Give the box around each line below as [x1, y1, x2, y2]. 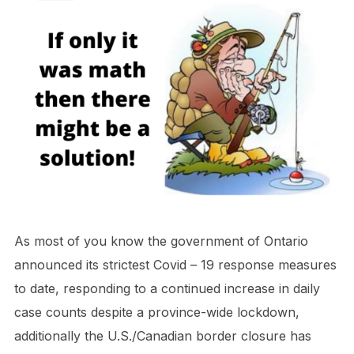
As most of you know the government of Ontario [13, 233, 308, 250]
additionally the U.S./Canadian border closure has [13, 328, 311, 345]
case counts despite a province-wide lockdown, [13, 304, 299, 321]
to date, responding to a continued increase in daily [13, 281, 320, 297]
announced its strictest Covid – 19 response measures [13, 257, 337, 273]
